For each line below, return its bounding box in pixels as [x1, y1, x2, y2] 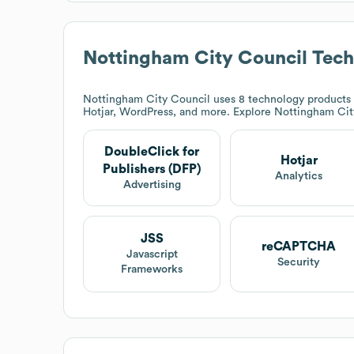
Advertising [122, 179, 181, 190]
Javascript [126, 249, 178, 261]
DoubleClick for [104, 145, 200, 158]
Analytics [275, 170, 323, 182]
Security [277, 256, 321, 268]
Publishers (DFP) [103, 162, 201, 175]
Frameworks [121, 264, 183, 276]
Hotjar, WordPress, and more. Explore [83, 106, 274, 118]
